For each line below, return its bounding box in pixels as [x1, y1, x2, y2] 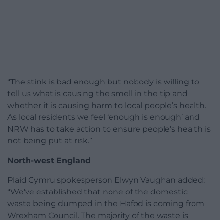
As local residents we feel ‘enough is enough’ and [7, 112, 200, 122]
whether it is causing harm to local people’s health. [7, 101, 206, 110]
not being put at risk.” [7, 136, 92, 146]
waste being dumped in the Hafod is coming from [7, 199, 204, 209]
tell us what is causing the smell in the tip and [7, 89, 188, 99]
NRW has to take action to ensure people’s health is [7, 124, 211, 134]
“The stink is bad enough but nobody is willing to [7, 77, 199, 87]
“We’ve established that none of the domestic [7, 187, 188, 197]
